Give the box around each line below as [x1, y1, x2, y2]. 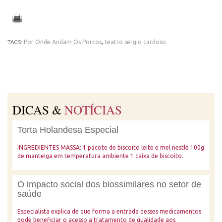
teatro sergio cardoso [105, 39, 166, 45]
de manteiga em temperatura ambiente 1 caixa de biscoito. [17, 153, 183, 159]
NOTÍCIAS [64, 102, 122, 118]
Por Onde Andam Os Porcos [24, 39, 102, 45]
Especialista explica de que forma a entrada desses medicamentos [17, 208, 201, 215]
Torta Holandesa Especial [17, 125, 118, 135]
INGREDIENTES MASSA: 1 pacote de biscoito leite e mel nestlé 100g [17, 144, 204, 151]
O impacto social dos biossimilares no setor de [17, 179, 201, 189]
